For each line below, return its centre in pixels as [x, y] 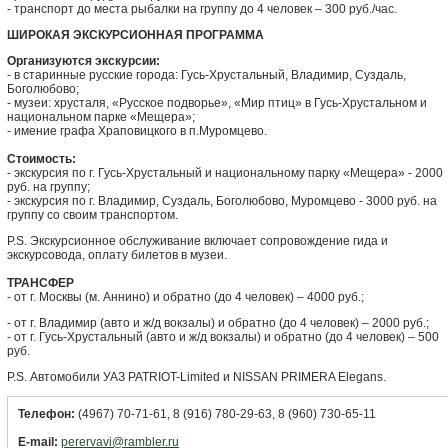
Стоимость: [41, 159]
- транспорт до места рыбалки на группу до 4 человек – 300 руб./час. [202, 9]
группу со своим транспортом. [92, 215]
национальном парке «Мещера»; [101, 117]
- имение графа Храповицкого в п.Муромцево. [137, 131]
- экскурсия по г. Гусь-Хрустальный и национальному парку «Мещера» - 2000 [225, 173]
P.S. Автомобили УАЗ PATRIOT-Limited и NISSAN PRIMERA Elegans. [196, 377]
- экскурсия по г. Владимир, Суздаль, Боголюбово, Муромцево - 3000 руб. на [222, 201]
